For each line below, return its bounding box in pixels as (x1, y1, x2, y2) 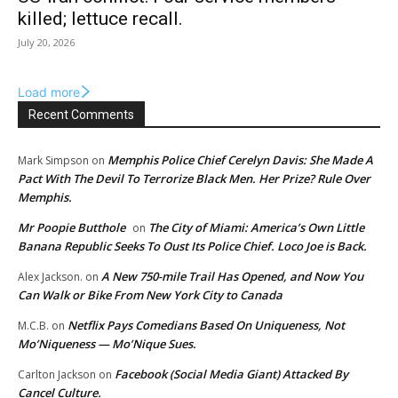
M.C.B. (18, 318, 49, 334)
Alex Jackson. (18, 269, 83, 285)
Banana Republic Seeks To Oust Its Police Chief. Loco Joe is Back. (18, 238, 367, 255)
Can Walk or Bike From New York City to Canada (18, 287, 283, 304)
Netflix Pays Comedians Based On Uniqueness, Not (68, 317, 345, 334)
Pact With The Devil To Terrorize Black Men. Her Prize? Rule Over (18, 171, 370, 187)
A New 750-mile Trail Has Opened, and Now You (101, 268, 363, 285)
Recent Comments (28, 107, 134, 123)
